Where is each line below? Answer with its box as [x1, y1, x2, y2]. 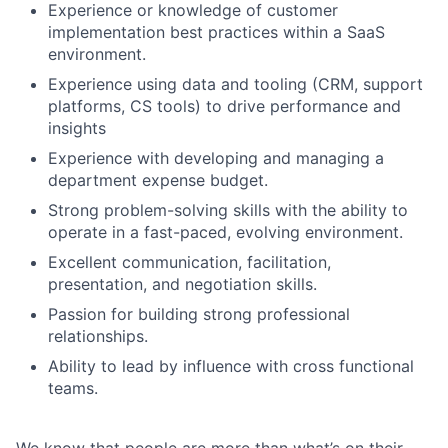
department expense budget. [48, 170, 268, 191]
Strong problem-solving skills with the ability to [48, 200, 408, 221]
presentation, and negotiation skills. [48, 274, 317, 295]
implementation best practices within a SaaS [48, 22, 385, 43]
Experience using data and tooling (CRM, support [48, 74, 423, 95]
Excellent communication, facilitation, [48, 252, 331, 273]
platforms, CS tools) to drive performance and [48, 96, 401, 117]
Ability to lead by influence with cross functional [48, 356, 414, 377]
